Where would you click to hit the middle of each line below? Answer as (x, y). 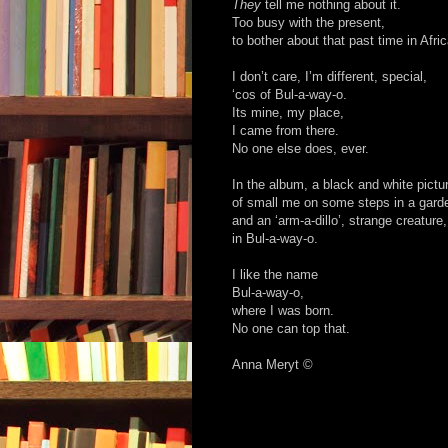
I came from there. (285, 131)
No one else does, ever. (300, 149)
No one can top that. (291, 329)
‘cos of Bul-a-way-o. (289, 95)
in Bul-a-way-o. (275, 239)
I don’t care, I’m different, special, (329, 77)
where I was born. (283, 311)
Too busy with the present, (308, 23)
